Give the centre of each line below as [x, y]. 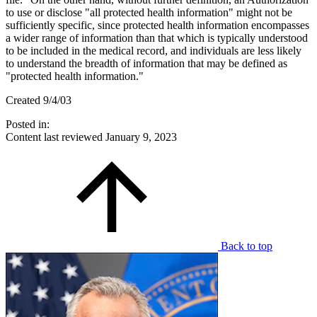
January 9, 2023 [141, 137]
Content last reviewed [56, 137]
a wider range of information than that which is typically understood [157, 38]
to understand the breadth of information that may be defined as [146, 64]
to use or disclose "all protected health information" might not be [149, 13]
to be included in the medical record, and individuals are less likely [154, 51]
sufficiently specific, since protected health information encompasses [157, 25]
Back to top [247, 246]
